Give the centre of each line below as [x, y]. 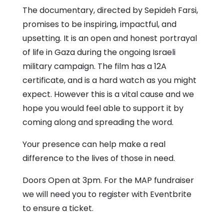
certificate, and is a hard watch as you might [109, 80]
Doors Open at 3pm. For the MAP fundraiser [108, 180]
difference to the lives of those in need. [99, 158]
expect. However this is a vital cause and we [108, 94]
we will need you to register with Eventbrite [107, 194]
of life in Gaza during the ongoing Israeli [99, 52]
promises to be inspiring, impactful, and [99, 24]
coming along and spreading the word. [98, 122]
